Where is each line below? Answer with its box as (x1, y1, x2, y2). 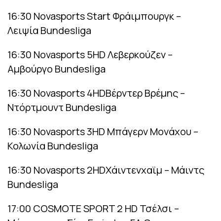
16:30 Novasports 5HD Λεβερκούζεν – (7, 47, 173, 61)
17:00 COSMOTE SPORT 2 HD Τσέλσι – (7, 201, 179, 215)
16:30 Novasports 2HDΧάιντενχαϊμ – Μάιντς (7, 163, 204, 177)
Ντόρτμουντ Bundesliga (7, 100, 116, 114)
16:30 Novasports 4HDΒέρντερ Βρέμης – (7, 86, 185, 100)
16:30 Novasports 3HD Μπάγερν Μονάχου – (7, 124, 198, 138)
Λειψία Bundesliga (7, 23, 91, 37)
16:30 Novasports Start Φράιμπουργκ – (7, 9, 181, 23)
